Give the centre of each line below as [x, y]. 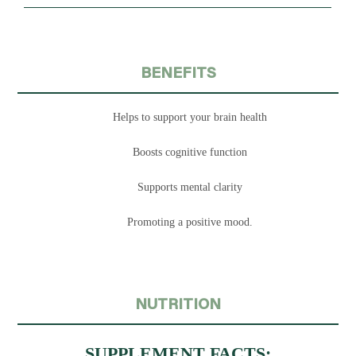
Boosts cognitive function [190, 152]
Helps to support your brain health [190, 117]
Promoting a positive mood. [190, 222]
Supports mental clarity [190, 187]
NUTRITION [178, 303]
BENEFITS [178, 72]
